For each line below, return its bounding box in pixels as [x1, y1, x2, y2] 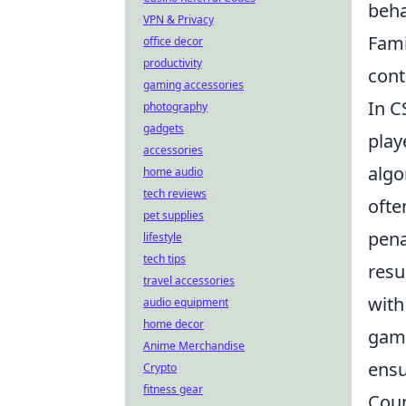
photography [143, 99, 208, 114]
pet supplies [143, 208, 204, 223]
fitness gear [143, 382, 203, 397]
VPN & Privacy [143, 12, 214, 27]
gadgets [143, 121, 184, 136]
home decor [143, 316, 204, 332]
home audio [143, 164, 203, 179]
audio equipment [143, 295, 228, 310]
